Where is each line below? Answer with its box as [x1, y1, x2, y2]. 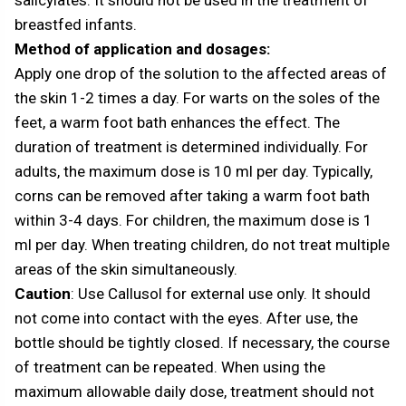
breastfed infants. [14, 14, 137, 34]
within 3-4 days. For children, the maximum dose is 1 [14, 210, 372, 229]
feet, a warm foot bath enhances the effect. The [14, 112, 340, 131]
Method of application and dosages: [14, 39, 270, 58]
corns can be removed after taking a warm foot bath [14, 186, 370, 205]
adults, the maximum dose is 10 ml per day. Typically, [14, 161, 372, 180]
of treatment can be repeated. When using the [14, 357, 325, 376]
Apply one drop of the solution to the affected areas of [14, 63, 387, 82]
